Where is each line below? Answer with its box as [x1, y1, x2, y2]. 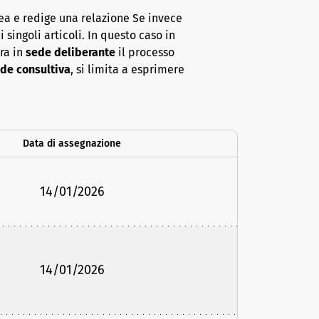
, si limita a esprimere [70, 63, 184, 77]
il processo [115, 46, 174, 60]
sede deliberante [26, 46, 115, 60]
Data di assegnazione [23, 137, 121, 150]
